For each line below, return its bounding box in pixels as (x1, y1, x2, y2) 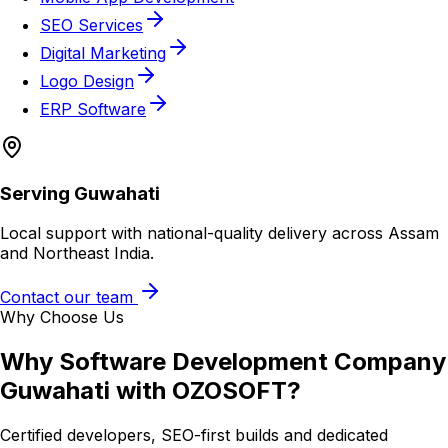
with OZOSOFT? (110, 376, 301, 406)
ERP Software (40, 98, 146, 119)
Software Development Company (59, 347, 446, 377)
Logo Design (40, 70, 134, 91)
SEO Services (40, 14, 143, 35)
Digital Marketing (40, 42, 166, 63)
